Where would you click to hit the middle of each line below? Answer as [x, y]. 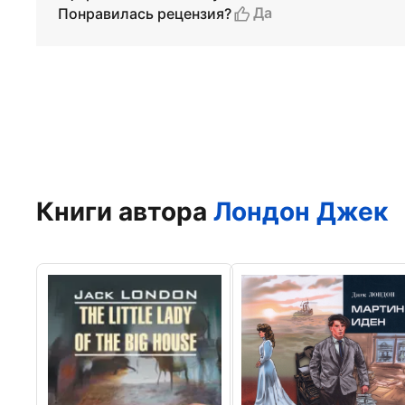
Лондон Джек [301, 212]
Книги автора [125, 212]
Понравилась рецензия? [145, 13]
